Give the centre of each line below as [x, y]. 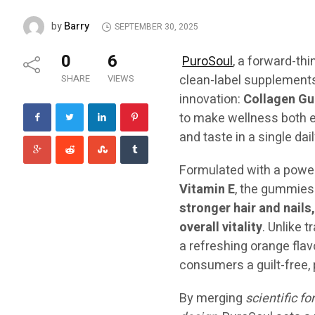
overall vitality [221, 227]
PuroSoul [208, 62]
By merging [213, 298]
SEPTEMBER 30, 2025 [157, 27]
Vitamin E [207, 189]
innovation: [212, 99]
